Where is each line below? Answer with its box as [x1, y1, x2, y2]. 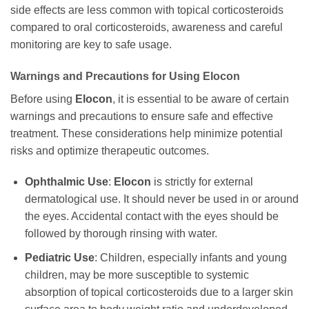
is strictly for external [150, 176, 253, 188]
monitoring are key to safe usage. [10, 38, 172, 50]
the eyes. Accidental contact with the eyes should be [24, 210, 279, 223]
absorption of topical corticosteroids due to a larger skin [24, 286, 293, 299]
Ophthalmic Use [24, 176, 108, 188]
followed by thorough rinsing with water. [24, 228, 217, 240]
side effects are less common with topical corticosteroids [10, 3, 283, 16]
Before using [10, 92, 75, 105]
